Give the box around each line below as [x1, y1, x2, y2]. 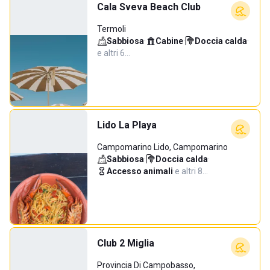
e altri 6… [97, 48, 130, 58]
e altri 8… [175, 166, 208, 176]
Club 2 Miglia [97, 237, 154, 249]
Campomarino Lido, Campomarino [97, 142, 228, 152]
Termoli [97, 24, 126, 34]
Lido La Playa [97, 119, 157, 131]
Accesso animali [107, 166, 173, 176]
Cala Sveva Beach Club [97, 1, 201, 13]
